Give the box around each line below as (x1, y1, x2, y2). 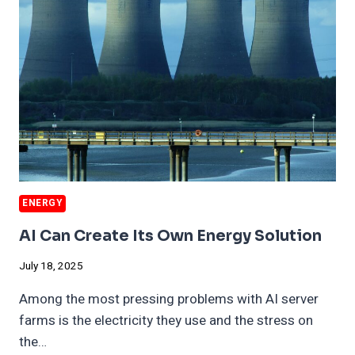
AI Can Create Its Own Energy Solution (19, 226, 322, 246)
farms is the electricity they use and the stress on (19, 310, 313, 330)
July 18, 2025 (19, 258, 83, 274)
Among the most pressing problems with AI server (19, 288, 319, 309)
